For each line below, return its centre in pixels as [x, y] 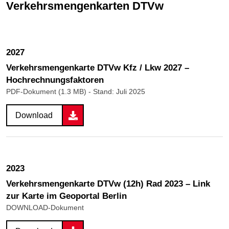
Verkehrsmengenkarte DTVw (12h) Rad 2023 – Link [108, 184]
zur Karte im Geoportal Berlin [66, 196]
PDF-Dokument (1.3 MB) [47, 92]
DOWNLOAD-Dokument [45, 207]
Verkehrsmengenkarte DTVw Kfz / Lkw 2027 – [98, 68]
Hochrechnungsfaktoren [55, 80]
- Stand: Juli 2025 [117, 92]
